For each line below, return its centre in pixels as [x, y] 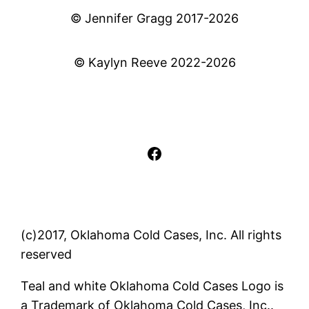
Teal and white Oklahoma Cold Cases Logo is [152, 286]
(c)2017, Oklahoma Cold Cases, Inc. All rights [151, 235]
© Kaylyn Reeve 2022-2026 [154, 62]
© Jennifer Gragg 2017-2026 [154, 18]
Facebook [184, 152]
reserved [47, 254]
